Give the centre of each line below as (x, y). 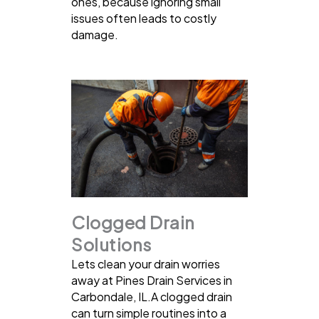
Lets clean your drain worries (146, 263)
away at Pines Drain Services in (152, 280)
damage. (95, 34)
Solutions (111, 244)
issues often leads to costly (144, 18)
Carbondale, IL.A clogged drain (152, 296)
